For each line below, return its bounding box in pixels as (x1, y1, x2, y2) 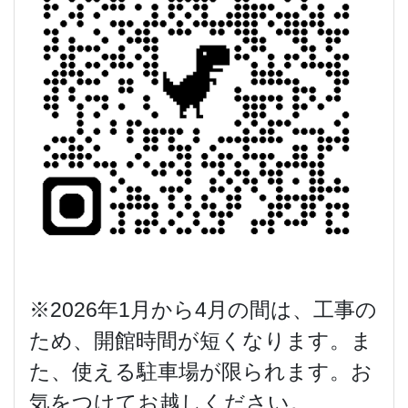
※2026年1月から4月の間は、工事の (29, 297, 377, 321)
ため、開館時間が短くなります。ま (29, 328, 372, 352)
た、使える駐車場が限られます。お (29, 359, 372, 383)
